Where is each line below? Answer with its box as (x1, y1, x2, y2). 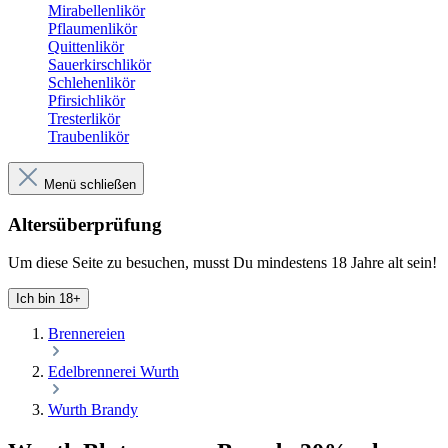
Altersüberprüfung (8, 213, 162, 235)
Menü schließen (44, 177, 136, 192)
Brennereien (48, 325, 125, 343)
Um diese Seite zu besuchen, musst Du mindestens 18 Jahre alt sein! (8, 254, 437, 272)
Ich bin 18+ (16, 291, 81, 307)
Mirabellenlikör (48, 2, 145, 19)
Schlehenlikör (48, 74, 135, 91)
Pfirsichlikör (48, 92, 125, 109)
